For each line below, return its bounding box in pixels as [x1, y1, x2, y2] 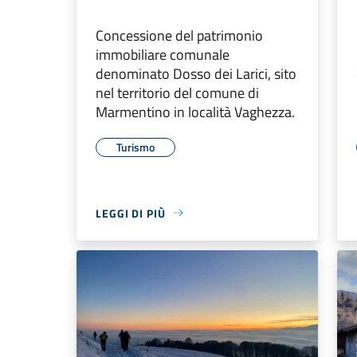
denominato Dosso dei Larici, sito [96, 62, 296, 84]
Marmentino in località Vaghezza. [96, 100, 295, 123]
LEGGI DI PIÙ [96, 204, 166, 222]
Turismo [116, 138, 155, 155]
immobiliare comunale [96, 43, 229, 65]
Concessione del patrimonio [96, 24, 263, 46]
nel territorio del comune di [96, 81, 259, 104]
